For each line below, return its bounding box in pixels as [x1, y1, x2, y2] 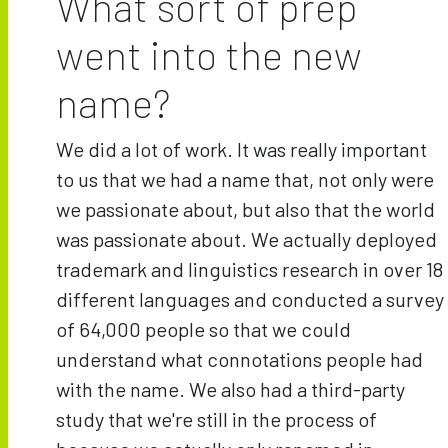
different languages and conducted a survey [56, 286, 444, 311]
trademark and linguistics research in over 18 [56, 256, 443, 281]
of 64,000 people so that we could [56, 316, 351, 341]
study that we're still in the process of [56, 406, 377, 431]
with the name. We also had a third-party [56, 376, 405, 401]
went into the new [56, 29, 362, 78]
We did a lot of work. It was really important [56, 136, 427, 161]
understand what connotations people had [56, 346, 423, 371]
